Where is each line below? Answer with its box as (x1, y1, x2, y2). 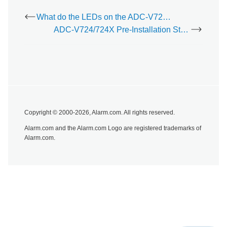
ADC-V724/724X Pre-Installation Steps (180, 25, 188, 34)
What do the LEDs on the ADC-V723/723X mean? (163, 13, 171, 22)
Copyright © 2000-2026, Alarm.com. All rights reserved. (24, 108, 175, 116)
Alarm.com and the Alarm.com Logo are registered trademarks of (24, 124, 201, 132)
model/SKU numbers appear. (37, 3, 137, 13)
